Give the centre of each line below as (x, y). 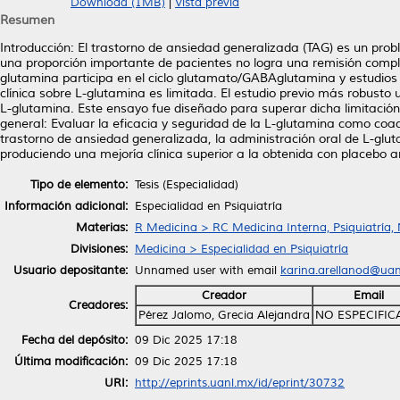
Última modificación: (71, 361)
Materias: (102, 227)
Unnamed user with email (208, 270)
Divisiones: (99, 249)
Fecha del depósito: (75, 340)
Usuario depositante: (71, 270)
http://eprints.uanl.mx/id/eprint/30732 (240, 383)
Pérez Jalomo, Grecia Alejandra (224, 315)
